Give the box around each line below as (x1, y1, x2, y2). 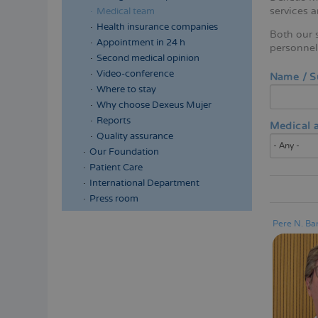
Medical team (97, 6, 155, 17)
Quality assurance (97, 131, 173, 142)
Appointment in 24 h (97, 37, 185, 48)
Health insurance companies (97, 21, 218, 33)
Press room (89, 193, 138, 204)
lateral (62, 238, 107, 257)
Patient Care (89, 162, 143, 173)
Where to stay (97, 84, 156, 95)
